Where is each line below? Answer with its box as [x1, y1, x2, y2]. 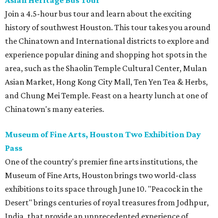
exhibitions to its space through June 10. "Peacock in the [5, 184, 202, 194]
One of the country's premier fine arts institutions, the [5, 157, 198, 167]
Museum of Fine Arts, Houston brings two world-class [5, 170, 196, 181]
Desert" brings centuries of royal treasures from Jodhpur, [5, 198, 209, 208]
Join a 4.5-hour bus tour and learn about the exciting [5, 9, 192, 19]
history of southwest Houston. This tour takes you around [5, 22, 211, 33]
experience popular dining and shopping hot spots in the [5, 50, 207, 60]
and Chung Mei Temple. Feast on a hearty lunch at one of [5, 91, 208, 101]
